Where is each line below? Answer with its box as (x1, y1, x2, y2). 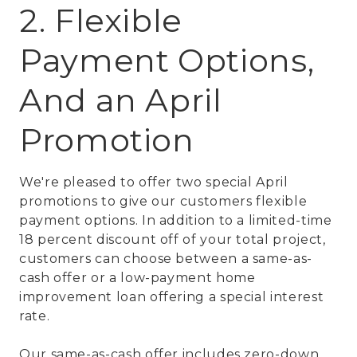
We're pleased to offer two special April (19, 175, 288, 190)
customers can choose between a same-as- (19, 251, 312, 267)
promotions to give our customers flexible (19, 194, 308, 210)
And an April (19, 80, 222, 120)
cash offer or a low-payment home (19, 270, 256, 286)
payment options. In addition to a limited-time (19, 213, 332, 229)
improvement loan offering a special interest (19, 289, 324, 305)
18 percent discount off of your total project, (19, 232, 326, 248)
